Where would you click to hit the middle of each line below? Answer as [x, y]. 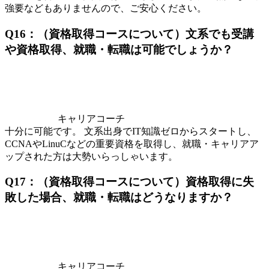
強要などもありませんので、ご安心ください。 [106, 8]
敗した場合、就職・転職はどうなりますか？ [119, 198]
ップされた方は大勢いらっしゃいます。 [91, 156]
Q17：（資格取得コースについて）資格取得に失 [129, 182]
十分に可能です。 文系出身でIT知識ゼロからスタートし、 [131, 131]
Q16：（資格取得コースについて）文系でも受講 [129, 34]
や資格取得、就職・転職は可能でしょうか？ [119, 49]
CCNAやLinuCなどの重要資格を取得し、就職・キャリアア [132, 144]
